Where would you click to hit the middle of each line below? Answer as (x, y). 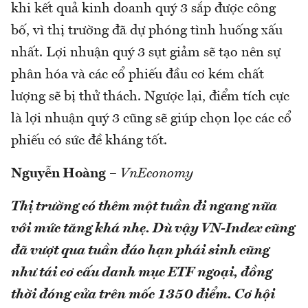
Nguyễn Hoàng (58, 174)
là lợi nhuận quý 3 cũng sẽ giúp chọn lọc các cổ (151, 119)
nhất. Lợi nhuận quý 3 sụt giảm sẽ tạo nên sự (146, 53)
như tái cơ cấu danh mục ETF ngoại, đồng (142, 273)
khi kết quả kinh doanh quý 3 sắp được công (143, 9)
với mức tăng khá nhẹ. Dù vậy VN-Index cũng (153, 229)
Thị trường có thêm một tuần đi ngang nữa (144, 207)
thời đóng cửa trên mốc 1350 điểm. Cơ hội (143, 295)
